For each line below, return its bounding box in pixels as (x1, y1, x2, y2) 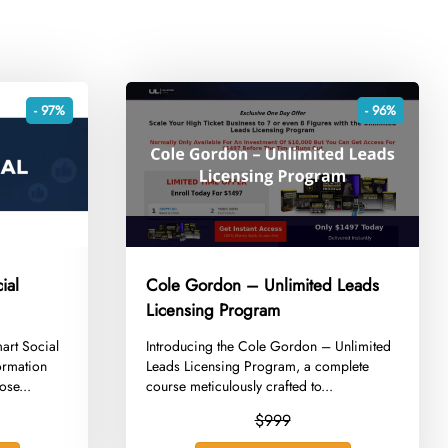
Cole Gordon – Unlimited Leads (146, 272, 380, 297)
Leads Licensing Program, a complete (146, 355, 370, 376)
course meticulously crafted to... (146, 375, 334, 396)
